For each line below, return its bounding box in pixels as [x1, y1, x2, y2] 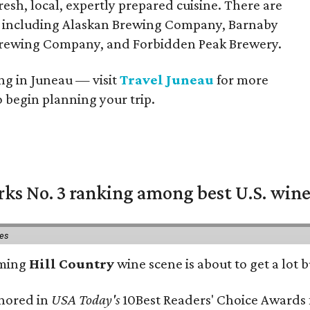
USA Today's [51, 291, 120, 308]
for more [214, 71, 269, 88]
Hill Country [29, 255, 115, 272]
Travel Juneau [120, 71, 215, 88]
